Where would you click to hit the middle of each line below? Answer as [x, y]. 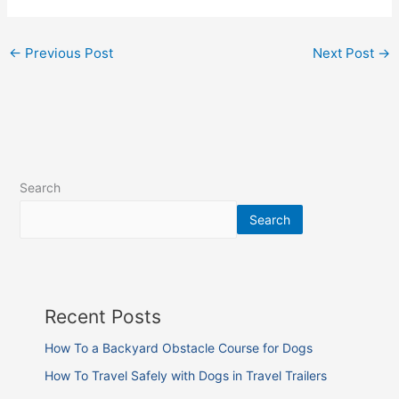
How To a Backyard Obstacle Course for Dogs [179, 347]
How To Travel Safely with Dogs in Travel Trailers [186, 376]
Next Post [345, 53]
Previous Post [68, 53]
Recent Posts [103, 316]
